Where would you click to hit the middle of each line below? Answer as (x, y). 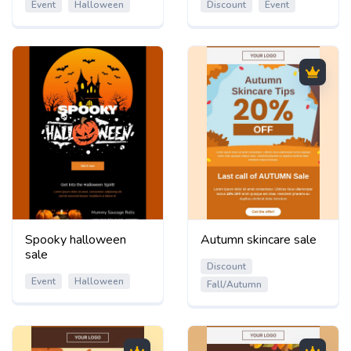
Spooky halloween (76, 239)
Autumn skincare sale (259, 239)
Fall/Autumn (234, 284)
